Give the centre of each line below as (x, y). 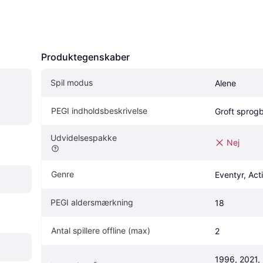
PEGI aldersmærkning (92, 203)
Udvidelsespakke (84, 138)
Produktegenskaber (85, 57)
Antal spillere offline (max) (101, 231)
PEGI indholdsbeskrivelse (99, 111)
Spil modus (72, 83)
